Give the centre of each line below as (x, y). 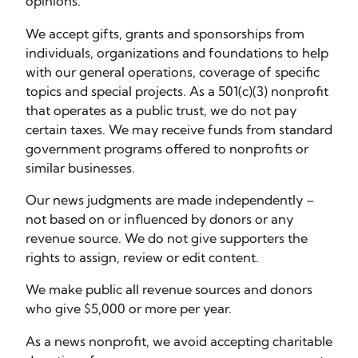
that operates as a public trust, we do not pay (161, 110)
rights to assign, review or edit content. (142, 257)
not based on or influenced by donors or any (159, 219)
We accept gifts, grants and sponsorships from (165, 33)
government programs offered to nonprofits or (167, 148)
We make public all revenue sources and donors (169, 290)
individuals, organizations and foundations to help (177, 52)
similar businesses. (80, 167)
